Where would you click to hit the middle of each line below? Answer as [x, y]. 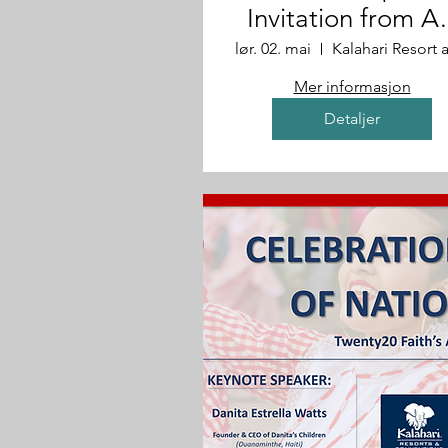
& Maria [352, 49]
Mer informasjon [352, 86]
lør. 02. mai [273, 48]
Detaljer [352, 118]
